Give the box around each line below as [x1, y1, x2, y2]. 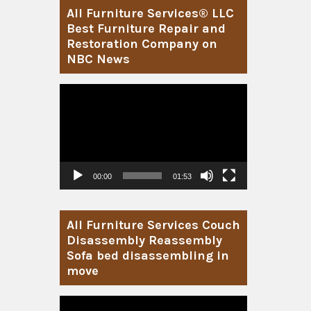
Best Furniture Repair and [67, 20, 226, 36]
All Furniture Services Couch [67, 217, 240, 233]
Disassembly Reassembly [67, 232, 222, 248]
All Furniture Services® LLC [67, 5, 234, 21]
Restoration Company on [67, 35, 217, 51]
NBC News [67, 51, 130, 67]
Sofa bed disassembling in [67, 247, 229, 263]
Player [59, 99, 89, 112]
